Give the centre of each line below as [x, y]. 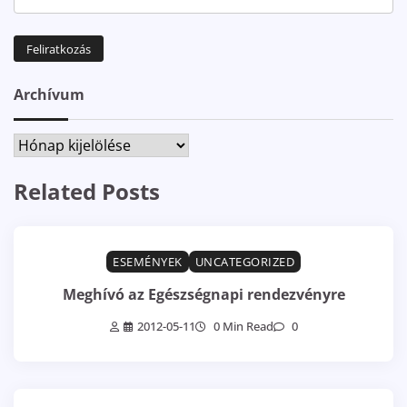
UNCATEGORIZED [244, 262]
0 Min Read [242, 326]
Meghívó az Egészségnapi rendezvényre [203, 294]
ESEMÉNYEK [148, 262]
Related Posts [87, 192]
